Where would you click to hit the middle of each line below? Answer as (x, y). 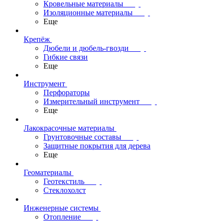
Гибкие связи (66, 57)
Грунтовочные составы (82, 137)
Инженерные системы (61, 208)
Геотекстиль (64, 181)
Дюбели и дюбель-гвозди (86, 48)
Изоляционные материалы (88, 13)
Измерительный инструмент (92, 101)
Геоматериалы (48, 172)
